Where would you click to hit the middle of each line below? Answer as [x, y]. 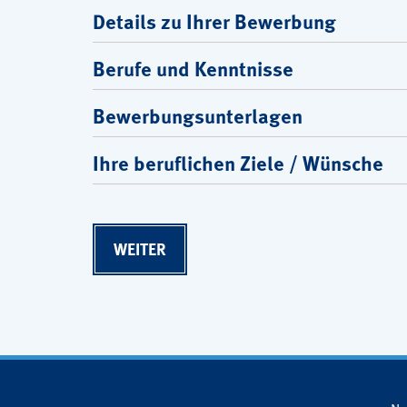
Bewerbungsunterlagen [198, 115]
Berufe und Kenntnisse [193, 68]
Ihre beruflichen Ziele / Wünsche [238, 163]
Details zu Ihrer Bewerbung [214, 21]
